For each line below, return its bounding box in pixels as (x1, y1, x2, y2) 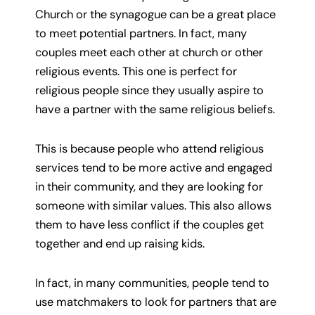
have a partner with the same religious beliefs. (35, 102, 275, 117)
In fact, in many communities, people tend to (35, 275, 269, 290)
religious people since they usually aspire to (35, 83, 264, 98)
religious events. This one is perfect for (35, 64, 237, 79)
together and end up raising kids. (35, 236, 205, 251)
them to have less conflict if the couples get (35, 217, 264, 232)
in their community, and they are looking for (35, 179, 263, 194)
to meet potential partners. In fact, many (35, 26, 247, 41)
